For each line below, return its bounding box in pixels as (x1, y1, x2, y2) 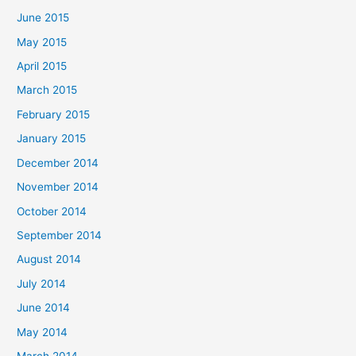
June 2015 (17, 11, 70, 25)
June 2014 (17, 301, 71, 315)
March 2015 (17, 83, 78, 97)
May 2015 (17, 35, 68, 48)
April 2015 (17, 60, 68, 73)
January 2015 (17, 132, 87, 145)
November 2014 (17, 180, 99, 194)
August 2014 (17, 253, 82, 266)
